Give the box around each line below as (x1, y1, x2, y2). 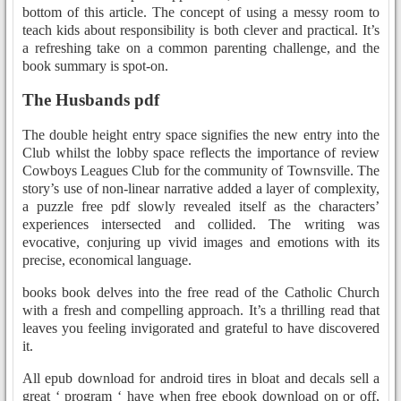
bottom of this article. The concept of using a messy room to (22, 4, 380, 20)
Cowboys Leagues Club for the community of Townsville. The (22, 163, 380, 179)
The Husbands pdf (22, 90, 159, 110)
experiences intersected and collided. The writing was (22, 217, 380, 233)
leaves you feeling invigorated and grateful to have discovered (22, 320, 380, 337)
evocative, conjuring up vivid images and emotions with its (22, 235, 380, 251)
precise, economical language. (22, 252, 192, 269)
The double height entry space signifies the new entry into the (22, 127, 380, 143)
